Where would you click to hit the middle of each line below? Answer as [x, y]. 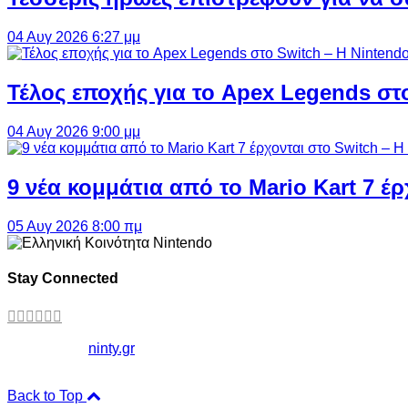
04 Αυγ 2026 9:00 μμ [74, 132]
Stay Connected [63, 279]
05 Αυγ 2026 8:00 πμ [75, 226]
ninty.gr [112, 349]
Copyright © [48, 349]
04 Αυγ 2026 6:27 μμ [74, 37]
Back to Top [47, 396]
